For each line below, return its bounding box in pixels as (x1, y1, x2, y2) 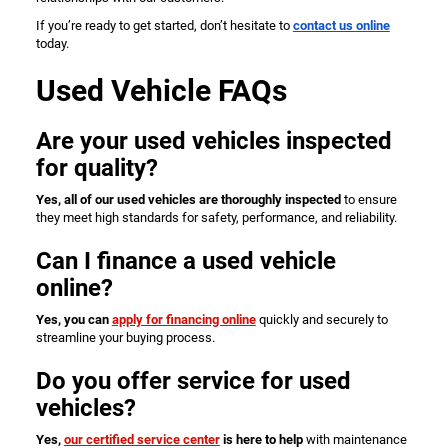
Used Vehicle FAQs (35, 73, 287, 109)
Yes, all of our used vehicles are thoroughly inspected (35, 192, 341, 208)
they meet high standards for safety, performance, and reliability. (35, 210, 397, 226)
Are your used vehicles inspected (35, 127, 392, 156)
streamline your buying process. (35, 330, 215, 346)
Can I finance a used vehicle (35, 247, 336, 276)
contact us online (292, 18, 390, 34)
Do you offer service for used (35, 367, 351, 396)
